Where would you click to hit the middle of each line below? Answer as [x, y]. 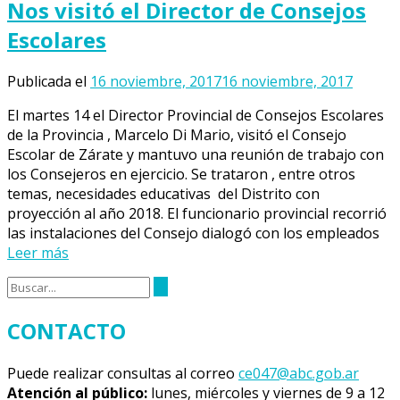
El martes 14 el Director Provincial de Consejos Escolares [196, 116]
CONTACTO [67, 331]
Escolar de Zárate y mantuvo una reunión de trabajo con [196, 155]
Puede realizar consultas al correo [123, 374]
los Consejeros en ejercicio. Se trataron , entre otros [181, 175]
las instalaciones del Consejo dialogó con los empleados [193, 233]
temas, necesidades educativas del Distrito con [163, 194]
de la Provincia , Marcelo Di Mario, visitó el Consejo [177, 135]
